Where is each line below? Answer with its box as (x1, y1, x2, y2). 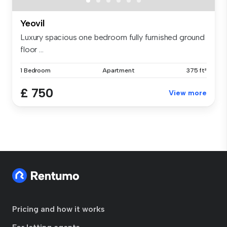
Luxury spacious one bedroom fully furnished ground (20, 32, 205, 42)
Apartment (102, 66, 135, 74)
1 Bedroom (20, 66, 51, 74)
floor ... (20, 44, 44, 54)
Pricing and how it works (12, 204, 105, 214)
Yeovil (20, 17, 45, 29)
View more (169, 88, 207, 97)
